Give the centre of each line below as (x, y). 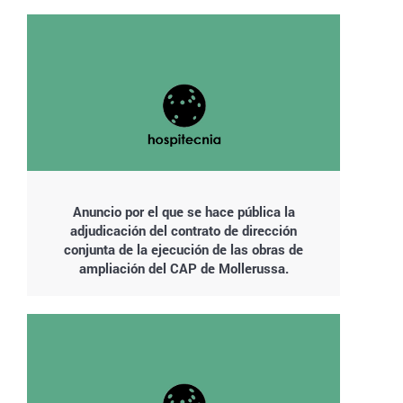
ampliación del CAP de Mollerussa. (184, 268)
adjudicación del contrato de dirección (184, 230)
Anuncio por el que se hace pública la (184, 211)
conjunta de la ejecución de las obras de (184, 249)
